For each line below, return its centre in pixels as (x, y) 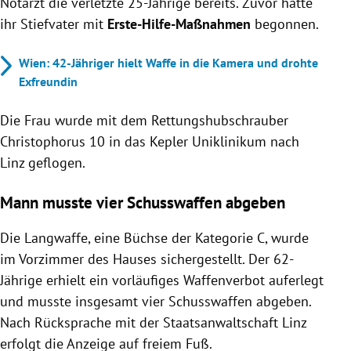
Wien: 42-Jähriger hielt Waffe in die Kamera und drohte (168, 62)
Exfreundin (48, 81)
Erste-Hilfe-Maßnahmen (179, 24)
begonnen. (285, 24)
